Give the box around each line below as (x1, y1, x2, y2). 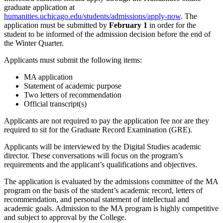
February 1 (109, 21, 147, 30)
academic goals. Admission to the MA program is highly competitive (4, 204, 219, 213)
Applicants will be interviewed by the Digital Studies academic (4, 142, 201, 151)
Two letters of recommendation (24, 91, 121, 100)
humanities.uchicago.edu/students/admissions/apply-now (4, 12, 181, 21)
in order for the (147, 21, 196, 30)
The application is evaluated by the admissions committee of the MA (4, 177, 218, 186)
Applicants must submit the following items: (4, 56, 142, 65)
